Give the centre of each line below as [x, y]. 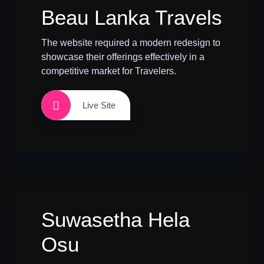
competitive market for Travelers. [109, 71]
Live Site [99, 105]
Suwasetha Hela [115, 220]
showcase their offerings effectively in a [123, 57]
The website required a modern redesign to [131, 43]
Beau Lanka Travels [132, 17]
